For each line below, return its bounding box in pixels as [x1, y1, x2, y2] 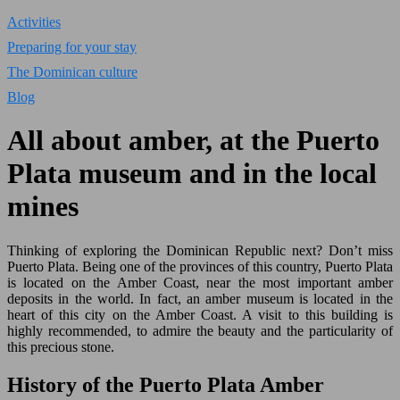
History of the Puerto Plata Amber [7, 372, 324, 396]
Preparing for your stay [7, 39, 137, 54]
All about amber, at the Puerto [7, 124, 379, 157]
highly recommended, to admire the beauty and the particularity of [7, 322, 393, 338]
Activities [7, 14, 61, 29]
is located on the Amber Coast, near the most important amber [7, 274, 393, 290]
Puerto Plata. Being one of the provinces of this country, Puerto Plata [7, 258, 393, 274]
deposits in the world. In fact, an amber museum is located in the [7, 290, 393, 306]
